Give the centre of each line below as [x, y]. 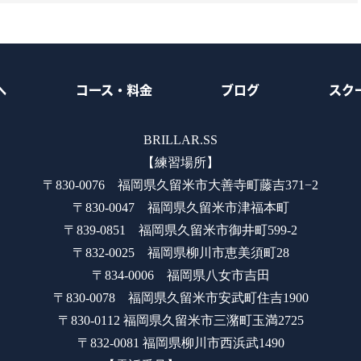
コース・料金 [114, 91]
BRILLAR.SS [180, 140]
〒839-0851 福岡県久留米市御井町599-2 [180, 230]
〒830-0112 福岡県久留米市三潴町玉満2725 [180, 321]
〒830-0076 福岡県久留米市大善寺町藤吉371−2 [180, 185]
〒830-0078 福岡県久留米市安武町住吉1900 [180, 298]
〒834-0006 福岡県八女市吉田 [180, 276]
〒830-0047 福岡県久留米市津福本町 [180, 208]
